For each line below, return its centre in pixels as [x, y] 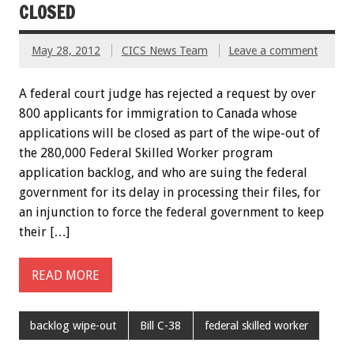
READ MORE [66, 275]
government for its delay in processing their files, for [170, 193]
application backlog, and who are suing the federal [163, 173]
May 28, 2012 [66, 51]
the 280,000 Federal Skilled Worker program [146, 153]
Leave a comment [273, 51]
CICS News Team [164, 51]
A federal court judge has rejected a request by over [168, 94]
